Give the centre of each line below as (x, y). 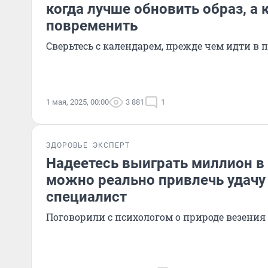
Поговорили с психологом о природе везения (156, 217)
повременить (92, 26)
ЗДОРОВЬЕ (67, 145)
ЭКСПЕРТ (111, 145)
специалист (86, 197)
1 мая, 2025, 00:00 (77, 102)
